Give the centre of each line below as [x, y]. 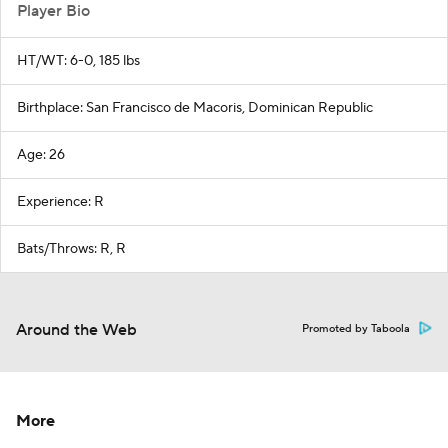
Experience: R [60, 201]
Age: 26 [41, 154]
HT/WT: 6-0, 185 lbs [78, 60]
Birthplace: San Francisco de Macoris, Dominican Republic [195, 107]
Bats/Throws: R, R [71, 248]
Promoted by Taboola [356, 328]
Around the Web [76, 329]
